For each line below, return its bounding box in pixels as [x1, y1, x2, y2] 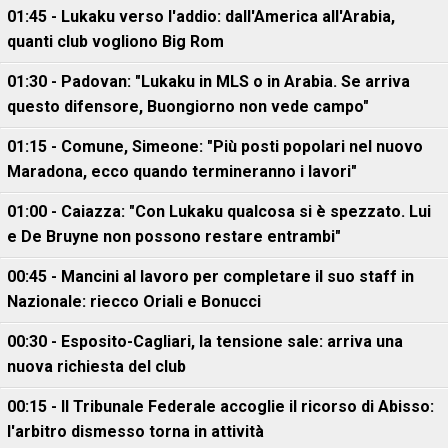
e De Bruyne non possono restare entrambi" [7, 227, 341, 246]
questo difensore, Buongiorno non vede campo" [7, 97, 369, 116]
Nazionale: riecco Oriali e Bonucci [7, 292, 261, 311]
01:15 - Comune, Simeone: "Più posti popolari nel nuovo [7, 137, 423, 156]
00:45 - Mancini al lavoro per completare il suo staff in [7, 267, 414, 286]
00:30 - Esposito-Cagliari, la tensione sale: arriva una [7, 332, 403, 351]
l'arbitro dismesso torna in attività [7, 422, 264, 441]
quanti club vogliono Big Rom [7, 32, 224, 51]
